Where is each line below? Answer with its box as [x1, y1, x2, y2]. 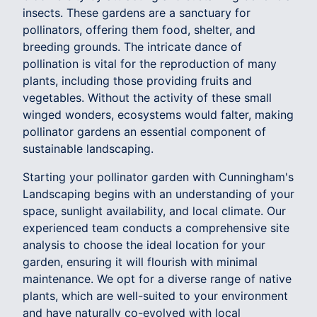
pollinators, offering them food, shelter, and [23, 22, 255, 37]
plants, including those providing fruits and [23, 73, 252, 88]
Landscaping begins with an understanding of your [23, 186, 294, 201]
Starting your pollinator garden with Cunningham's [23, 169, 294, 184]
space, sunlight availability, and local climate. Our [23, 203, 286, 218]
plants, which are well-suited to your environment [23, 288, 288, 303]
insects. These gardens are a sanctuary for [23, 5, 250, 20]
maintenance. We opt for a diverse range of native [23, 271, 292, 286]
